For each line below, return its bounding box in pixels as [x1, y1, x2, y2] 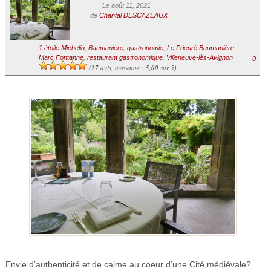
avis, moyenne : [98, 62, 146, 72]
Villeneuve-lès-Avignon [166, 53, 233, 61]
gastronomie [126, 44, 163, 51]
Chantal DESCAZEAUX [99, 11, 168, 19]
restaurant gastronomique [87, 53, 163, 61]
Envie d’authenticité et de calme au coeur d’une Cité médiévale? [5, 260, 251, 270]
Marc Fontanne [38, 53, 83, 61]
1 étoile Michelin [38, 44, 85, 51]
